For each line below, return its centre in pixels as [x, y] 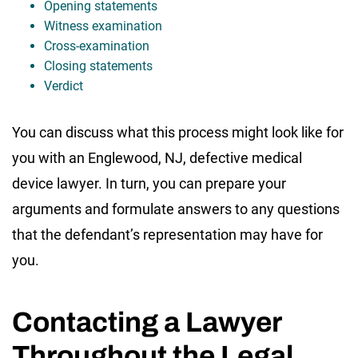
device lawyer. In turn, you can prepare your [149, 183]
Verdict [64, 86]
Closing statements [98, 66]
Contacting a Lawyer [147, 322]
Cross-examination [97, 46]
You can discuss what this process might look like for [178, 132]
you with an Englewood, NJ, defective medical [157, 157]
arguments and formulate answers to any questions [176, 209]
